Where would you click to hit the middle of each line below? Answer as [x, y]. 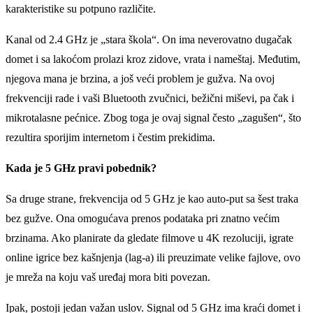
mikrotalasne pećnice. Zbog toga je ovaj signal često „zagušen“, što [153, 117]
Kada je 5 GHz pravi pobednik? [81, 168]
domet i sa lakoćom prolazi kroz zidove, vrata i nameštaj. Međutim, [153, 59]
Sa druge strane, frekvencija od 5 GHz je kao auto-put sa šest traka [152, 198]
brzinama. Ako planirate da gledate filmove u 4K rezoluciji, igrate [150, 238]
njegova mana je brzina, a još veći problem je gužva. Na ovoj [140, 78]
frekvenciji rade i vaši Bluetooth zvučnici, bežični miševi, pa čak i [150, 98]
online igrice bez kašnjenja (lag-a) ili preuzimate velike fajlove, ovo [153, 257]
